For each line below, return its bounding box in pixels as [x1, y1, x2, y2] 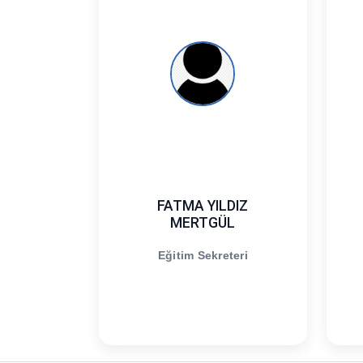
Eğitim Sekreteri [157, 248, 248, 262]
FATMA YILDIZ [157, 197, 249, 214]
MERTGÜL [170, 214, 236, 231]
